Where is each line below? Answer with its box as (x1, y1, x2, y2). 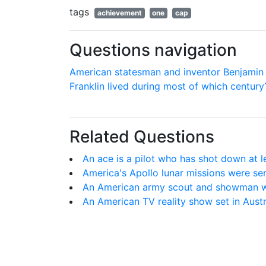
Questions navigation (69, 40, 237, 60)
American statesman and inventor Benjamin (69, 66, 264, 78)
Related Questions (69, 126, 214, 147)
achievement (97, 8, 142, 17)
